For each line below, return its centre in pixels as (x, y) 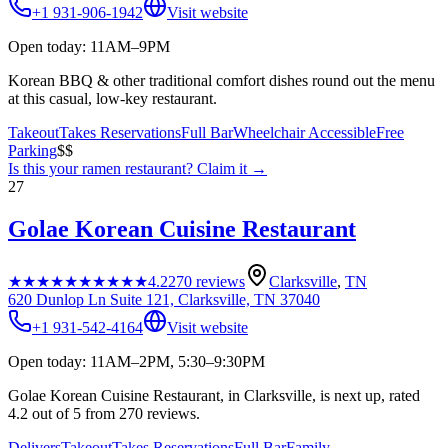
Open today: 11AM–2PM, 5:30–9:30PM (136, 361)
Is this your (45, 168)
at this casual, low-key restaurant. (112, 98)
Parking (32, 150)
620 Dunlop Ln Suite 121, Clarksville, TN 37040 (164, 299)
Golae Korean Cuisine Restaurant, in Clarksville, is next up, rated (214, 395)
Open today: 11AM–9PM (89, 46)
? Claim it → (226, 168)
